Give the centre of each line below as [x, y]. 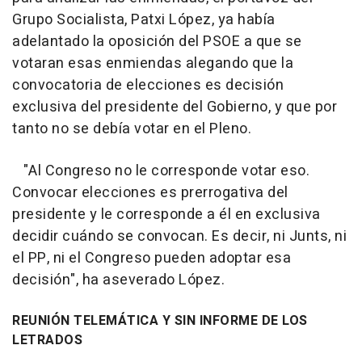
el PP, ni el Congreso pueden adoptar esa [152, 258]
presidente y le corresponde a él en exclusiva [166, 214]
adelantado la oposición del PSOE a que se [157, 41]
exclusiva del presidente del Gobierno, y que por [175, 107]
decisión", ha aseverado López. [118, 280]
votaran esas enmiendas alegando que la [153, 63]
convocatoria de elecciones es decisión [148, 85]
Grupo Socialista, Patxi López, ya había [144, 19]
